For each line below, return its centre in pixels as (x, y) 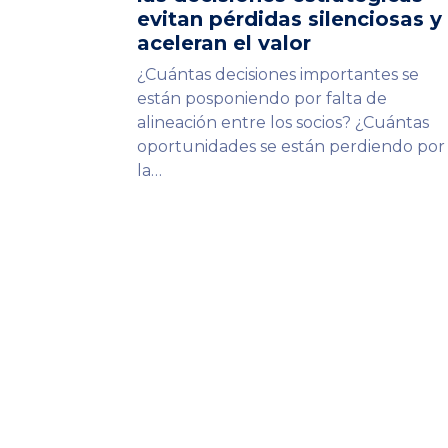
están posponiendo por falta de (262, 98)
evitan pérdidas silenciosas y (289, 18)
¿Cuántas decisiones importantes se (278, 74)
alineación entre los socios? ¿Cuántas (283, 122)
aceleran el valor (224, 42)
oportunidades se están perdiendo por (291, 146)
